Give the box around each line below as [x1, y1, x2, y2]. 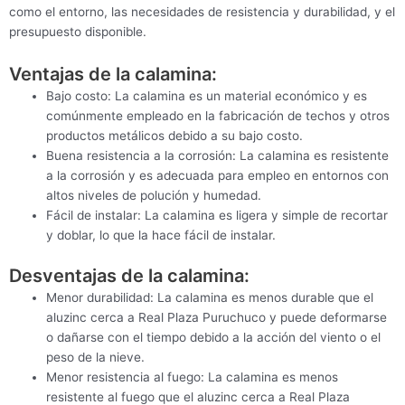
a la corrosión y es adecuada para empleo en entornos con [46, 168, 390, 184]
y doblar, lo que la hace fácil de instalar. [46, 228, 277, 243]
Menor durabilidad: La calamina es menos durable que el [46, 290, 374, 305]
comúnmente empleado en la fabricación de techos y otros [46, 108, 391, 124]
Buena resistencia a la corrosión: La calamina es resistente [46, 148, 390, 164]
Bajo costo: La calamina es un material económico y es [46, 89, 368, 104]
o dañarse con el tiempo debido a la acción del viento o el [46, 330, 381, 344]
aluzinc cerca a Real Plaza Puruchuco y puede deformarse [46, 310, 388, 325]
